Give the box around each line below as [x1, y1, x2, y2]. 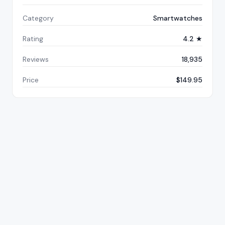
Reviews [23, 55, 49, 64]
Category [23, 14, 54, 23]
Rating [23, 34, 43, 43]
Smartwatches [153, 14, 202, 23]
